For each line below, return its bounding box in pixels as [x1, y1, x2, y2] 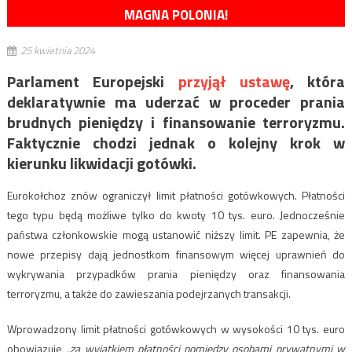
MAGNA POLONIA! [124, 4, 228, 25]
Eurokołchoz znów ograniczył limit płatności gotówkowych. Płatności [6, 186, 346, 203]
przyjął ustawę [178, 68, 290, 93]
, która [289, 68, 346, 93]
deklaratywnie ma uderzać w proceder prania [6, 89, 346, 114]
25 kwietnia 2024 [20, 42, 95, 58]
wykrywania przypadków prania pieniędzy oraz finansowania [6, 265, 346, 282]
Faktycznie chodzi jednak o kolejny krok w [6, 130, 346, 155]
